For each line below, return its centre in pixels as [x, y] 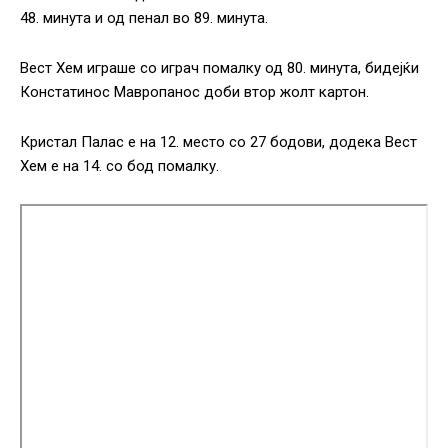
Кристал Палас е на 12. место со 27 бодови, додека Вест [218, 142]
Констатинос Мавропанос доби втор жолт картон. [194, 92]
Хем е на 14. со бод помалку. [119, 166]
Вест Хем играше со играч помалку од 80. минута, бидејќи [219, 68]
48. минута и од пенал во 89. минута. [144, 18]
